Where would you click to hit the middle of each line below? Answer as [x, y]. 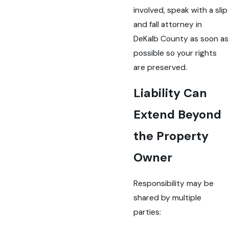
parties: [147, 212]
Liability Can [170, 93]
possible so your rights [175, 53]
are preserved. [161, 67]
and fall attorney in [168, 24]
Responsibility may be [174, 183]
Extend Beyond [178, 115]
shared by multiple [168, 198]
